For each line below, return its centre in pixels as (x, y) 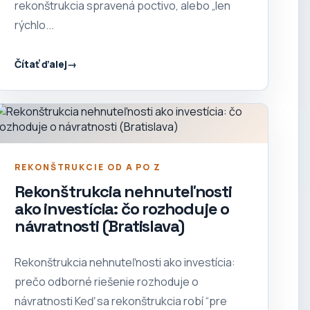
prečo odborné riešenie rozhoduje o (107, 281)
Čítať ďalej (41, 64)
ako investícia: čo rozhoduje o (122, 208)
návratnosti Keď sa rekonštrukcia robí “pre (121, 301)
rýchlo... (34, 25)
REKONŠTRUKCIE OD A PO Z (88, 167)
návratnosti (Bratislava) (100, 226)
